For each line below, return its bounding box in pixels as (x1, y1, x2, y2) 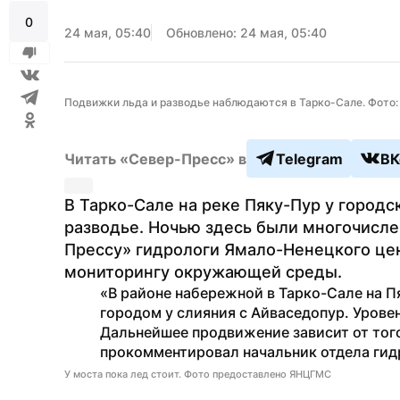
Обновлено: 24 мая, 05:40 (166, 24, 327, 40)
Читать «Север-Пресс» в (64, 149, 246, 168)
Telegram (276, 149, 343, 168)
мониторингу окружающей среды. (64, 262, 342, 281)
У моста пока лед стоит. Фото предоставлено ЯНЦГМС (64, 368, 331, 380)
